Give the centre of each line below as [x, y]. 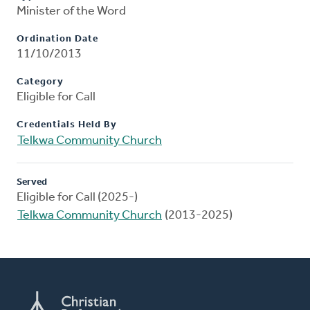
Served [32, 183]
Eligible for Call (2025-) [77, 198]
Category [40, 82]
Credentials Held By [67, 125]
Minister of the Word [71, 12]
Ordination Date [57, 39]
